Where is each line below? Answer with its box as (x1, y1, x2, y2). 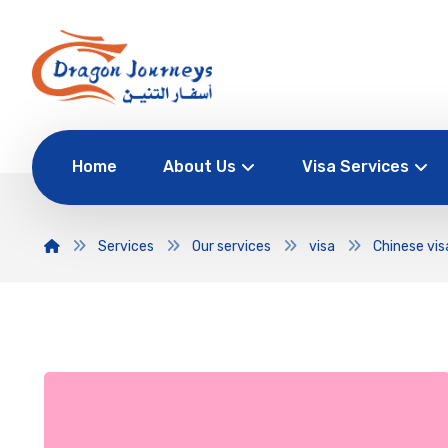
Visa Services (302, 157, 409, 176)
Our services (191, 238, 271, 255)
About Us (163, 157, 236, 176)
